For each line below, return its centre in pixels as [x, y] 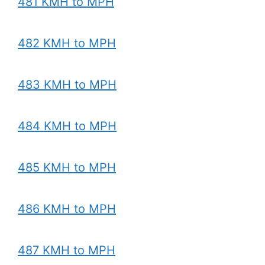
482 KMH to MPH [67, 43]
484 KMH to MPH [67, 126]
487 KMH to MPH [67, 250]
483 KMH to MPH [67, 85]
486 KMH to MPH [67, 209]
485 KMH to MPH [67, 167]
